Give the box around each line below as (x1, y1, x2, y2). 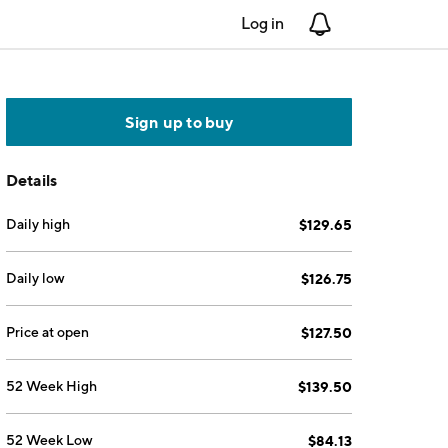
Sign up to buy (124, 112, 234, 132)
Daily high (6, 216, 71, 232)
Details (6, 170, 58, 190)
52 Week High (6, 378, 98, 394)
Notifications (332, 14, 423, 33)
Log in (241, 14, 284, 33)
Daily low (6, 270, 66, 286)
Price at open (6, 324, 90, 340)
